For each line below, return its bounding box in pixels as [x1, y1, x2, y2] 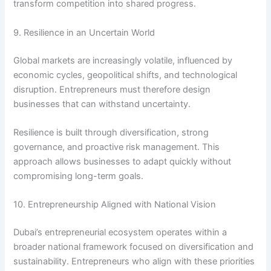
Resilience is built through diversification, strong [13, 126, 209, 138]
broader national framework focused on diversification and [13, 241, 254, 253]
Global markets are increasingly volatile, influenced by [13, 54, 233, 66]
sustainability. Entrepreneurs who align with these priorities [13, 256, 255, 267]
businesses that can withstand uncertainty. [13, 98, 191, 109]
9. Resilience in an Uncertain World [13, 27, 155, 38]
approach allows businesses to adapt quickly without [13, 155, 232, 167]
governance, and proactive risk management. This [13, 141, 220, 152]
